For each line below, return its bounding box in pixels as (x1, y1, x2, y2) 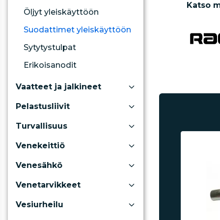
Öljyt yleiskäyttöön (24, 7, 99, 17)
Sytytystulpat (24, 43, 76, 52)
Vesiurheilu (16, 200, 63, 209)
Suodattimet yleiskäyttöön (24, 25, 131, 34)
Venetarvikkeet (16, 180, 81, 190)
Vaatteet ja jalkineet (16, 82, 101, 91)
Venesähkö (16, 161, 62, 170)
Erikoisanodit (24, 60, 77, 70)
